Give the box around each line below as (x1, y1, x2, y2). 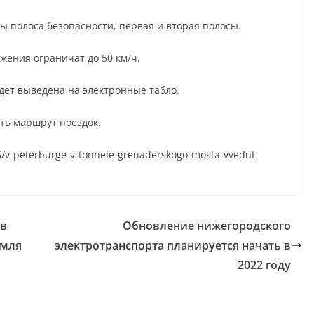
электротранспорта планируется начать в (55, 237, 291, 253)
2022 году (238, 257, 291, 273)
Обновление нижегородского (123, 217, 291, 233)
